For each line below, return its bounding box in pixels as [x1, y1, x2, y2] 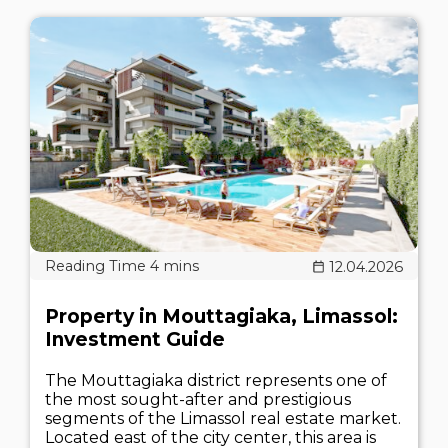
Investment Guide [45, 328, 225, 351]
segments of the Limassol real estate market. [45, 409, 401, 428]
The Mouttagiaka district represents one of [45, 371, 387, 390]
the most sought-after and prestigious [45, 390, 351, 409]
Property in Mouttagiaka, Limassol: [45, 305, 398, 328]
